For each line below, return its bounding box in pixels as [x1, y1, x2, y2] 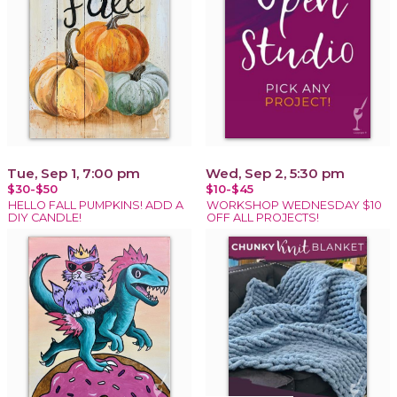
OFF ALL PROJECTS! [206, 210, 319, 224]
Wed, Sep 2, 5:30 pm [206, 164, 345, 182]
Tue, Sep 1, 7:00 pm [7, 164, 140, 182]
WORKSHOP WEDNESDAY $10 [206, 198, 382, 212]
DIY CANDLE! [8, 210, 82, 224]
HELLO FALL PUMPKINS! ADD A [8, 198, 183, 212]
